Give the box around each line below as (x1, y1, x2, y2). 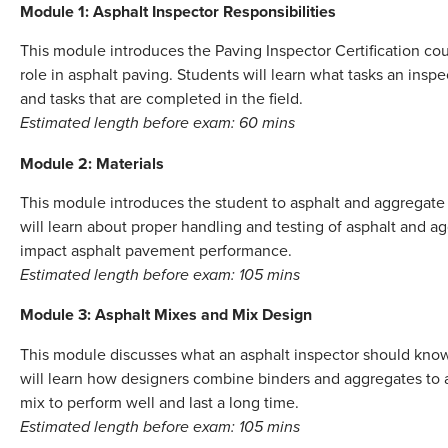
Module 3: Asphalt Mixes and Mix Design (20, 303, 312, 327)
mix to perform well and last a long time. (20, 390, 299, 413)
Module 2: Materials (20, 151, 164, 175)
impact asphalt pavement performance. (20, 238, 292, 261)
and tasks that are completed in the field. (20, 87, 303, 110)
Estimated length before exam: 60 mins (20, 114, 295, 134)
